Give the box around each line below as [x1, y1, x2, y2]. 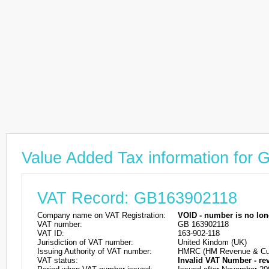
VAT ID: [37, 229, 64, 238]
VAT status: [37, 256, 78, 265]
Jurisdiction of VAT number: [37, 238, 133, 247]
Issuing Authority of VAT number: [37, 247, 152, 256]
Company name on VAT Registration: [37, 211, 166, 220]
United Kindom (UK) [178, 238, 247, 247]
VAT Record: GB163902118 [37, 189, 237, 207]
